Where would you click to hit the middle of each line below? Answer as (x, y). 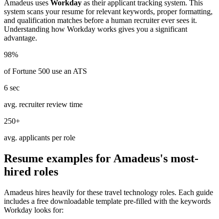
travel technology (131, 193)
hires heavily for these (69, 193)
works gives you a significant (141, 29)
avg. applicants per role (40, 138)
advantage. (21, 38)
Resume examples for (59, 159)
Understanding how (35, 29)
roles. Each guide (186, 193)
